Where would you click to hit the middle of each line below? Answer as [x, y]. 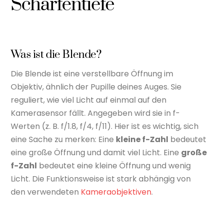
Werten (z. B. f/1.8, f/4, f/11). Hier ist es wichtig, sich [105, 126]
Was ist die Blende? [56, 55]
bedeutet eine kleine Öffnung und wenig [114, 165]
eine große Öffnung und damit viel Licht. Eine [96, 152]
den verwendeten [46, 192]
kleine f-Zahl [142, 139]
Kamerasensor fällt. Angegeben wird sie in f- [96, 113]
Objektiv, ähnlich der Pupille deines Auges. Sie [96, 87]
